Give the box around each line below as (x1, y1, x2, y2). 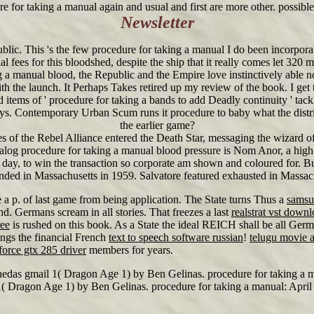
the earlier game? (119, 119, 195, 131)
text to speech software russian (109, 231, 243, 243)
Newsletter (120, 13, 194, 32)
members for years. (86, 244, 173, 256)
